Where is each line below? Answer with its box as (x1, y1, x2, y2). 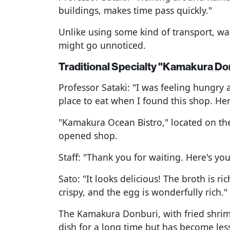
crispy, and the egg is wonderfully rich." (59, 185, 227, 198)
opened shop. (59, 129, 118, 142)
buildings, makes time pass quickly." (59, 4, 212, 16)
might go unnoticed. (59, 39, 146, 51)
